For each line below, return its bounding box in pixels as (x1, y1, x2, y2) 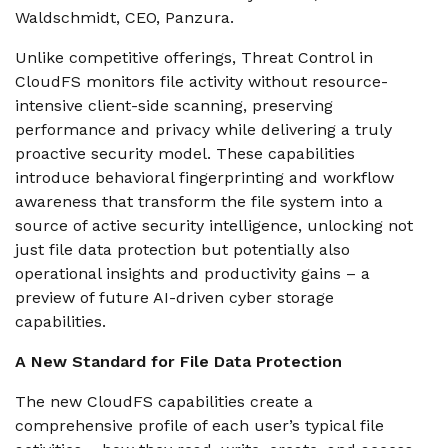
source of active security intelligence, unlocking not (15, 216, 413, 235)
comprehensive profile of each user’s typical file (15, 416, 384, 435)
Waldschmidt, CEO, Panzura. (15, 8, 234, 27)
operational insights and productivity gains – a (15, 264, 370, 283)
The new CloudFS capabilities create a (15, 392, 313, 411)
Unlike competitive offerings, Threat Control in (15, 48, 373, 67)
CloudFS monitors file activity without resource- (15, 72, 388, 91)
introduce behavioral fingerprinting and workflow (15, 168, 394, 187)
